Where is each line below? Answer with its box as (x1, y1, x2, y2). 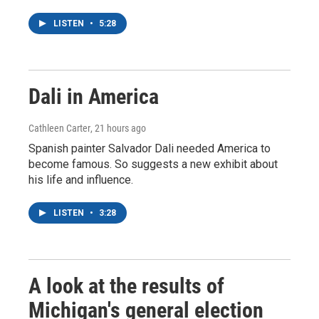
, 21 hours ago (90, 122, 146, 134)
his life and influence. (28, 173, 133, 187)
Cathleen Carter (28, 122, 90, 134)
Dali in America (28, 84, 159, 109)
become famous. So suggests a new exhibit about (28, 157, 278, 171)
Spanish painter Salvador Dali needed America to (28, 142, 271, 155)
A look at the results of (28, 273, 224, 298)
